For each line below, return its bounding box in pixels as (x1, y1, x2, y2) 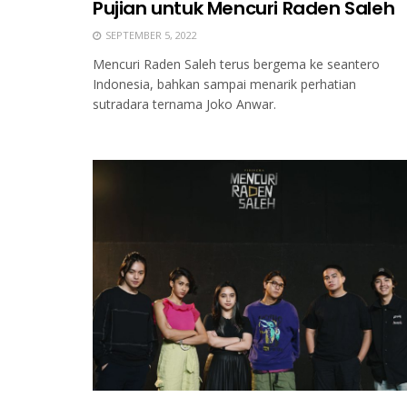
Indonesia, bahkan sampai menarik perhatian (93, 75, 356, 94)
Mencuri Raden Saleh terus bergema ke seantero (93, 55, 380, 74)
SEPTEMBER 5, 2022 (103, 28, 197, 43)
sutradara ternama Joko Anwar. (93, 95, 276, 114)
